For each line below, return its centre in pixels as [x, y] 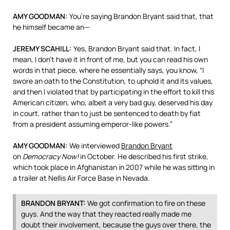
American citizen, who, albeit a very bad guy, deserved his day [113, 102]
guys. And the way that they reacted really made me [106, 214]
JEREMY [26, 49]
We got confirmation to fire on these [146, 203]
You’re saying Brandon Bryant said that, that [141, 16]
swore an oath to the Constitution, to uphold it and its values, [113, 81]
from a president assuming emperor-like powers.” [93, 124]
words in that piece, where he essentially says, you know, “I [108, 70]
